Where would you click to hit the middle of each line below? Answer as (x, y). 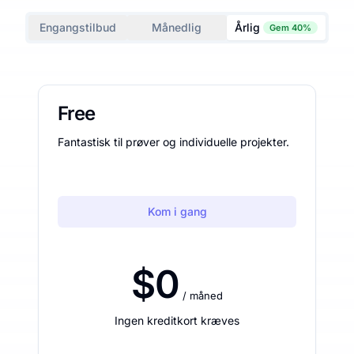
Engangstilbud (78, 27)
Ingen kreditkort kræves (177, 320)
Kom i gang (177, 211)
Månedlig (177, 27)
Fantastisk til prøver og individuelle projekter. (173, 141)
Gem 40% (290, 27)
